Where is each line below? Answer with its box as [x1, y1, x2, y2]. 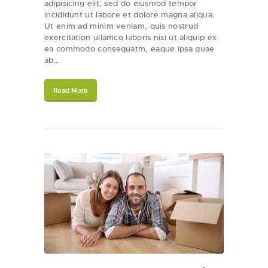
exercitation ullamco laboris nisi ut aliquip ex [44, 32, 217, 42]
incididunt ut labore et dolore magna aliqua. [44, 9, 215, 20]
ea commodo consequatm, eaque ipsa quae [44, 43, 215, 54]
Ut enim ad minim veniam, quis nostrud [44, 20, 199, 31]
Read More [53, 86, 88, 95]
